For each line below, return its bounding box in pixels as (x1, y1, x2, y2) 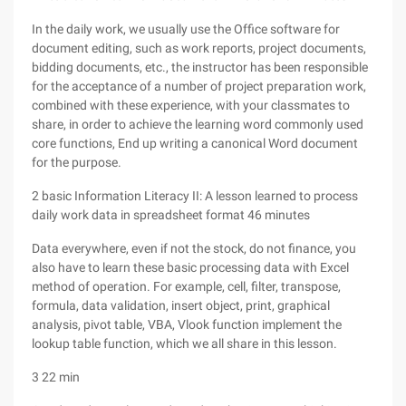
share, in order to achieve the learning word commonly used (32, 117, 363, 131)
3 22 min (32, 370, 80, 384)
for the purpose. (32, 155, 121, 169)
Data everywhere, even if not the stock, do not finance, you (32, 241, 356, 256)
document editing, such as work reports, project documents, (32, 41, 366, 55)
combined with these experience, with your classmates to (32, 98, 350, 112)
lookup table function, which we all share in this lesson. (32, 336, 337, 351)
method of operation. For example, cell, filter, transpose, (32, 279, 341, 294)
